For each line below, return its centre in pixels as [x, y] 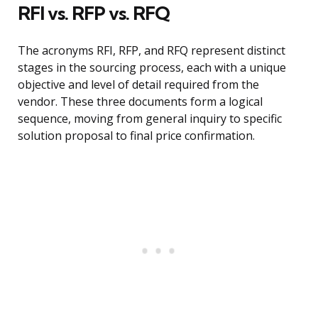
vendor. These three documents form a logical [140, 102]
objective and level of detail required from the [138, 85]
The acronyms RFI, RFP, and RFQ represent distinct [152, 51]
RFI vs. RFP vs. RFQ [94, 13]
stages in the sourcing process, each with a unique [152, 68]
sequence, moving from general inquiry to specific [150, 119]
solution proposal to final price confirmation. [136, 136]
